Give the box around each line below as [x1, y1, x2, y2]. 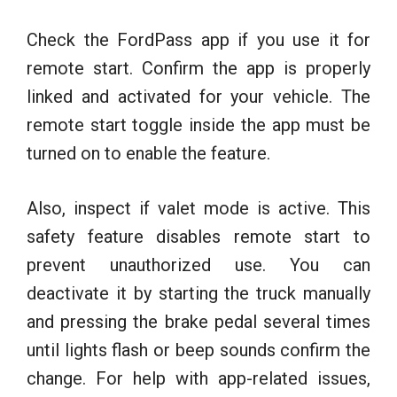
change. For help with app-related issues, [27, 367, 370, 389]
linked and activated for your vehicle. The [27, 85, 370, 107]
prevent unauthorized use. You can [27, 253, 370, 276]
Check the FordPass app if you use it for [27, 28, 370, 51]
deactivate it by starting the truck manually [27, 282, 370, 304]
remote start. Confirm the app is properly [27, 57, 370, 79]
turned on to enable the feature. [27, 142, 270, 164]
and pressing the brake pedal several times [27, 310, 370, 332]
